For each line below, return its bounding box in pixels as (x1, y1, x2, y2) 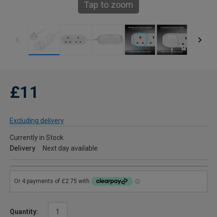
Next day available (43, 144, 98, 152)
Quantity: (10, 207, 38, 216)
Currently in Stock (10, 134, 63, 141)
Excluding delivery (10, 117, 64, 124)
